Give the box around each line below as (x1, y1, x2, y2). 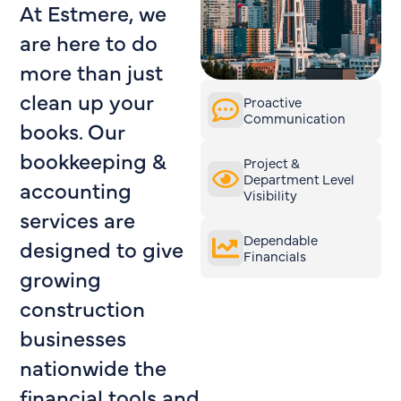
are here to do (20, 26, 158, 56)
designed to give (20, 233, 184, 263)
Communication (243, 107, 346, 127)
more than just (20, 55, 164, 86)
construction (20, 292, 146, 322)
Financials (243, 245, 306, 265)
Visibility (243, 184, 297, 204)
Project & (243, 152, 300, 172)
